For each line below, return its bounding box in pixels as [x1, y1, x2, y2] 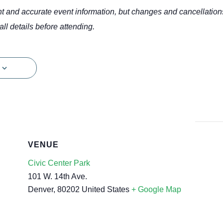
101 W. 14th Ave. [28, 172, 87, 181]
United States [82, 185, 129, 194]
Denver [28, 185, 53, 194]
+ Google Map [131, 185, 181, 194]
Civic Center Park [28, 158, 90, 167]
